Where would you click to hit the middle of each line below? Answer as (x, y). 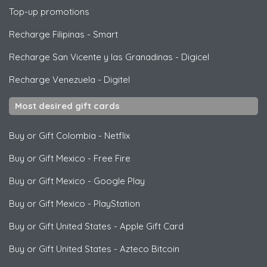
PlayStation (117, 203)
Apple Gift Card (152, 226)
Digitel (117, 79)
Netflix (117, 135)
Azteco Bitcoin (150, 249)
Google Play (119, 181)
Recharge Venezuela (52, 79)
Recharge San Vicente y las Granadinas (91, 57)
